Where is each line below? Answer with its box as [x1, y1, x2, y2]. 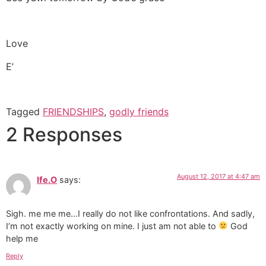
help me [6, 233, 38, 243]
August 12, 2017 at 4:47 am [177, 172, 260, 181]
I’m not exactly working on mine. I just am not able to [6, 220, 218, 231]
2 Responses [6, 123, 122, 147]
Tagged [6, 106, 43, 118]
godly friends [109, 106, 169, 118]
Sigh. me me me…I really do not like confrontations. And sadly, [6, 208, 255, 218]
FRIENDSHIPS [43, 106, 104, 118]
